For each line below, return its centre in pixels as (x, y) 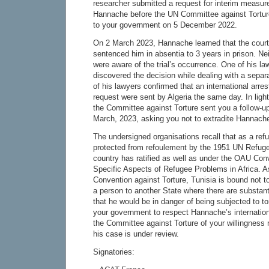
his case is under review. (136, 234)
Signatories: (114, 252)
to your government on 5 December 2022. (165, 25)
